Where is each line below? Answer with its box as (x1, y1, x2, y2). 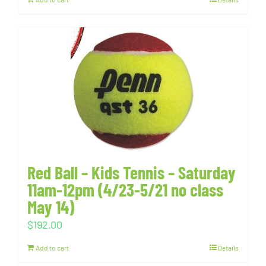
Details (218, 243, 239, 252)
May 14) (27, 196, 74, 217)
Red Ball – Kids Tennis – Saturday (27, 161, 236, 183)
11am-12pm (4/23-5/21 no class (27, 179, 223, 200)
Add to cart (36, 243, 69, 252)
